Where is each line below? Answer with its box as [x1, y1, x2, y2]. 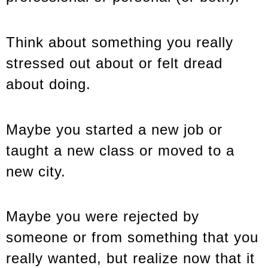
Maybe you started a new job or [6, 121, 223, 138]
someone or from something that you [6, 229, 258, 246]
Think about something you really [6, 33, 233, 50]
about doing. [6, 75, 91, 92]
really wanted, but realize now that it [6, 250, 255, 267]
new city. [6, 163, 66, 179]
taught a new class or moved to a [6, 142, 234, 159]
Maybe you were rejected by [6, 208, 199, 225]
